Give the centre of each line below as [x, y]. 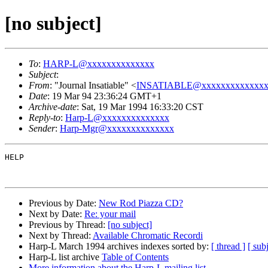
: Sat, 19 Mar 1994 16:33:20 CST [140, 106]
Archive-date [53, 106]
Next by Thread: [61, 235]
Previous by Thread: [68, 224]
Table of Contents [135, 257]
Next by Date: [57, 214]
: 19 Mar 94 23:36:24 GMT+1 [104, 96]
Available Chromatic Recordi [148, 235]
